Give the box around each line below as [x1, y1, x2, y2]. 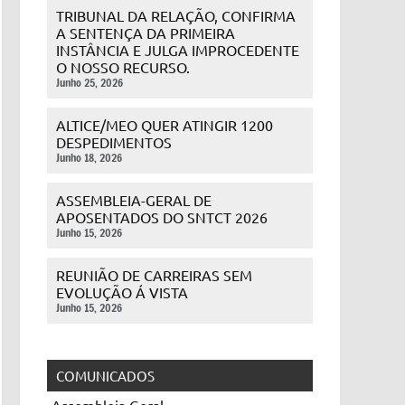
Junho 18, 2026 [55, 150, 122, 165]
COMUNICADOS [55, 367, 155, 384]
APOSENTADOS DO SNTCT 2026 [55, 208, 268, 226]
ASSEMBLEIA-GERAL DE [55, 191, 212, 209]
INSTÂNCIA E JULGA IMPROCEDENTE [55, 41, 299, 59]
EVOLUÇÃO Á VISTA [55, 283, 188, 301]
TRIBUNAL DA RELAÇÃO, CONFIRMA [55, 6, 296, 24]
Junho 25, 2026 [55, 75, 123, 90]
